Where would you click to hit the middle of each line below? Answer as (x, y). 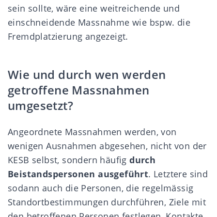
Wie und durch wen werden (87, 74)
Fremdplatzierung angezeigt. (68, 36)
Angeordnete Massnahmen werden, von (92, 132)
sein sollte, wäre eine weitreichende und (94, 8)
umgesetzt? (40, 105)
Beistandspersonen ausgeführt (78, 174)
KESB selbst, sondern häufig (69, 160)
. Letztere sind (178, 174)
